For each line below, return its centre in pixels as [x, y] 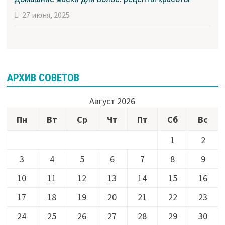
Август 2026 [113, 101]
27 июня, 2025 [46, 15]
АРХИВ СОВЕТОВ [43, 78]
